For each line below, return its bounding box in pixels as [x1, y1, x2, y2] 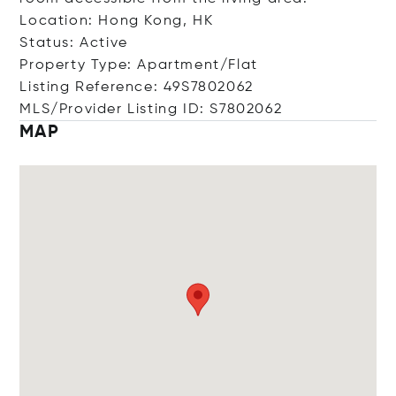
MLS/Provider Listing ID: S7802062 [19, 103, 283, 117]
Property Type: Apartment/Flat [19, 58, 258, 72]
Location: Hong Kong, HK [19, 14, 214, 28]
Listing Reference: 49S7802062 [19, 80, 254, 95]
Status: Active [19, 36, 128, 50]
